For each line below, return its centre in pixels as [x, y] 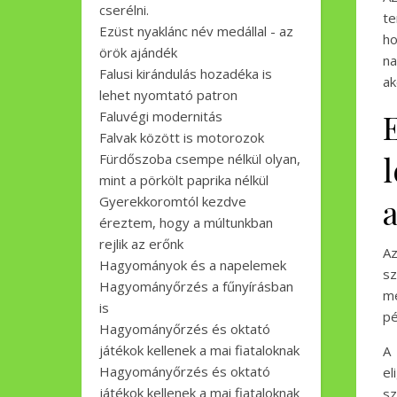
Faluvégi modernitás [161, 116]
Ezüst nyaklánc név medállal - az [196, 31]
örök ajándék [138, 52]
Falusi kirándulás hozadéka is [186, 74]
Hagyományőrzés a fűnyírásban [196, 286]
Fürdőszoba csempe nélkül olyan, [200, 159]
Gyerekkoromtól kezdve [173, 201]
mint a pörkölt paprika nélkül [184, 180]
